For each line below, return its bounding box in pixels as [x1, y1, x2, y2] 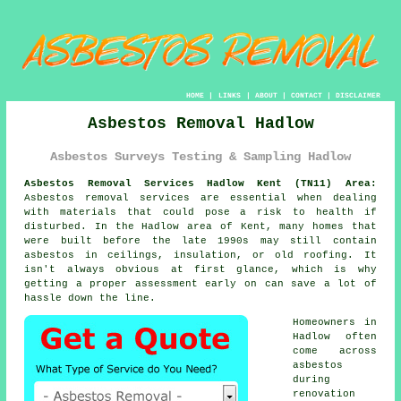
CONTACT [290, 91, 322, 100]
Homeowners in [293, 317, 377, 328]
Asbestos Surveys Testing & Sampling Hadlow [50, 149, 351, 164]
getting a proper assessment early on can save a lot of [24, 278, 377, 290]
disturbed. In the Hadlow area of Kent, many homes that [24, 221, 377, 233]
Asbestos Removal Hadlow [87, 115, 314, 133]
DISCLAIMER [335, 91, 380, 100]
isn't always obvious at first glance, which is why [24, 264, 377, 276]
